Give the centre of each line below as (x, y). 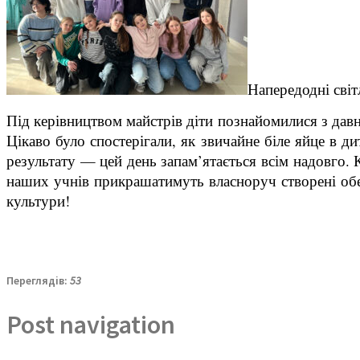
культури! (38, 200)
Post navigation (91, 325)
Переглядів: (38, 280)
